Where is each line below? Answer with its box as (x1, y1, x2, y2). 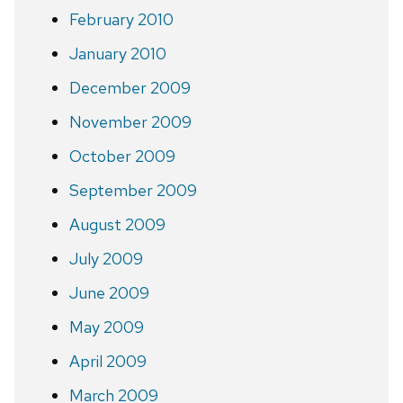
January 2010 (68, 42, 166, 64)
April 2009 (68, 350, 147, 372)
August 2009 (68, 213, 166, 235)
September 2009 (68, 179, 197, 201)
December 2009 (68, 76, 191, 98)
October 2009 (68, 145, 175, 166)
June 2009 (68, 282, 149, 303)
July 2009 (68, 247, 143, 269)
